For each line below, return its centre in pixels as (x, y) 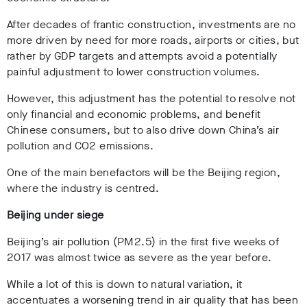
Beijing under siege (56, 214)
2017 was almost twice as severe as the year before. (139, 257)
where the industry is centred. (83, 188)
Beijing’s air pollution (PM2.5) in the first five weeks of (143, 241)
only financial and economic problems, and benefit (134, 114)
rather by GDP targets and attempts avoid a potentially (142, 56)
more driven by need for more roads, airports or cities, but (153, 40)
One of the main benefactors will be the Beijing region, (144, 172)
